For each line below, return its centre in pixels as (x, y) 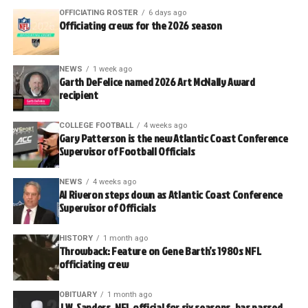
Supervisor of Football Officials (127, 151)
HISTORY (76, 238)
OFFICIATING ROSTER (98, 12)
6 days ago (167, 12)
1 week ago (112, 69)
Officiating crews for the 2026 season (140, 25)
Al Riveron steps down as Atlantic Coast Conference (170, 194)
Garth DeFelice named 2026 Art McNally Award (157, 81)
